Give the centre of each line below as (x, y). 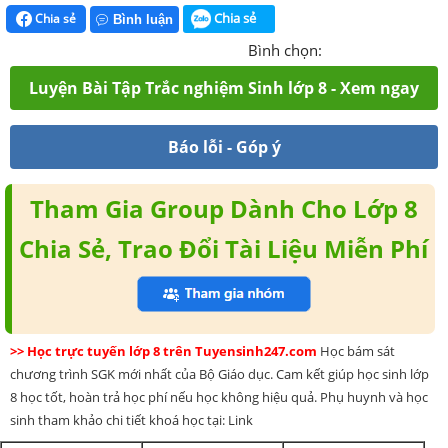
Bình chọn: (285, 50)
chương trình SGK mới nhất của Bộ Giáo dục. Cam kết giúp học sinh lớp (219, 374)
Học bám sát (357, 351)
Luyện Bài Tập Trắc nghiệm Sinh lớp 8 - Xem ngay (224, 88)
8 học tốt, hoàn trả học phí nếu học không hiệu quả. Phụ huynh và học (219, 397)
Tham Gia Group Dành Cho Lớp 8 (223, 209)
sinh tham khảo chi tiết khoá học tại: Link (131, 420)
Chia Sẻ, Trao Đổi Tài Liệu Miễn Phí (224, 249)
